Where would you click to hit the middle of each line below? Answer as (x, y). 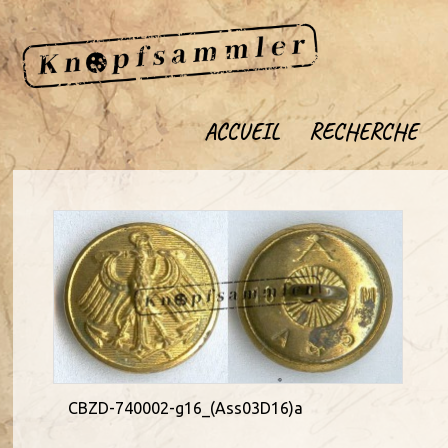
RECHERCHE (362, 132)
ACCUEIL (241, 132)
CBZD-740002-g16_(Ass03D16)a (186, 408)
